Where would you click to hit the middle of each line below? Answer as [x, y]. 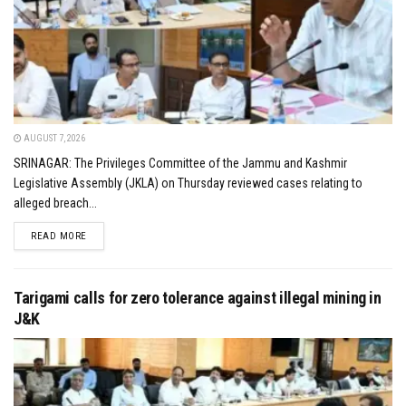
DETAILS [105, 235]
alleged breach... [55, 203]
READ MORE [59, 236]
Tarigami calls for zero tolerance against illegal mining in [198, 297]
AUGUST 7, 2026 [53, 138]
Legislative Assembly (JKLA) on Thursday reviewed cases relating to [188, 183]
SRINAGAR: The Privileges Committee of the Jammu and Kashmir [180, 163]
